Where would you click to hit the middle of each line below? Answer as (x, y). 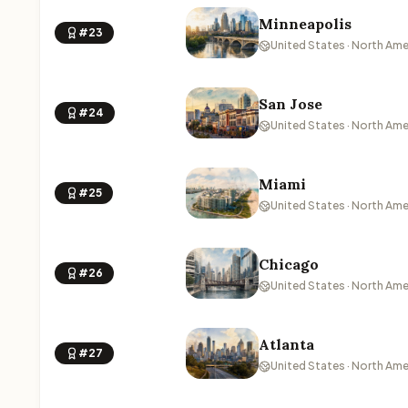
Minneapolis (305, 24)
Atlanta (286, 344)
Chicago (289, 264)
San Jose (291, 104)
